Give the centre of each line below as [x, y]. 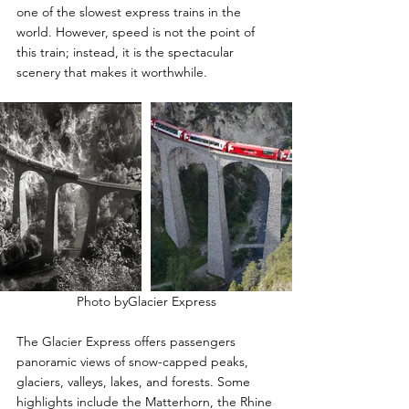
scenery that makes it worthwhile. [112, 73]
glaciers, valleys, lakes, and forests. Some [135, 381]
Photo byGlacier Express [146, 301]
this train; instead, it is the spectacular [127, 52]
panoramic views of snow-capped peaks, [134, 361]
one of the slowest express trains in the [131, 12]
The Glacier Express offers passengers [128, 341]
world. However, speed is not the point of [137, 32]
